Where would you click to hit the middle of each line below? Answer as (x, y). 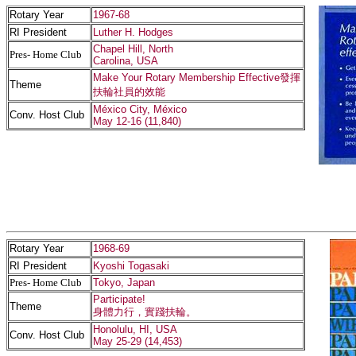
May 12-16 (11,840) (137, 121)
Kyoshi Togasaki (131, 266)
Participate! (119, 299)
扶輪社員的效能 (129, 92)
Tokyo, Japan (124, 282)
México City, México (140, 109)
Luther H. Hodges (133, 32)
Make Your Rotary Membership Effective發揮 (197, 77)
